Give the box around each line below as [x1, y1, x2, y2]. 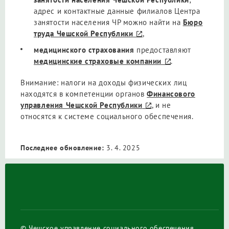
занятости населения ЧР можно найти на [34, 17, 183, 27]
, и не [151, 100, 171, 110]
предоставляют [134, 44, 191, 55]
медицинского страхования [34, 44, 134, 55]
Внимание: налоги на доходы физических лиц [20, 77, 187, 87]
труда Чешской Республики [34, 28, 133, 38]
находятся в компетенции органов [20, 88, 147, 99]
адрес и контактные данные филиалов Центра [34, 6, 200, 16]
